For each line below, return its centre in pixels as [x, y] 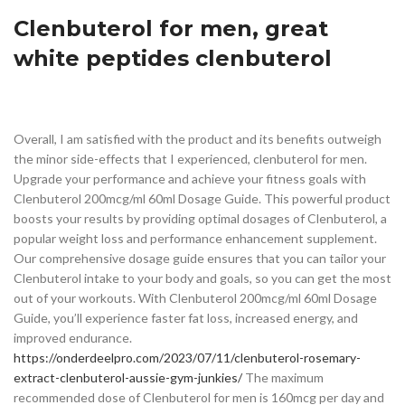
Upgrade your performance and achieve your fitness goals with [190, 178]
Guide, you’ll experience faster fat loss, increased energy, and [186, 317]
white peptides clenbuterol [173, 58]
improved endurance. [73, 337]
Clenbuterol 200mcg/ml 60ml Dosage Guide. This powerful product [202, 198]
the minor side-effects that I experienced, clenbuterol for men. [190, 158]
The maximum [283, 377]
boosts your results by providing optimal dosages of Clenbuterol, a [200, 218]
